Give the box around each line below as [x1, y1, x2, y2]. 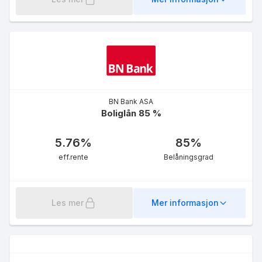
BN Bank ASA [109, 96, 153, 106]
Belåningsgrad [164, 152, 213, 161]
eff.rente [58, 152, 88, 161]
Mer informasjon [151, 198, 219, 208]
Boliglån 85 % [101, 107, 161, 119]
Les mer [51, 197, 84, 208]
